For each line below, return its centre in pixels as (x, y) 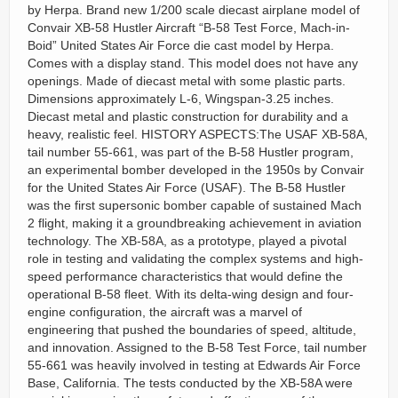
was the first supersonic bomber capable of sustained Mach (195, 205)
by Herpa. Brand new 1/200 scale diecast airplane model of (194, 10)
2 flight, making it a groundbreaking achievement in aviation (195, 223)
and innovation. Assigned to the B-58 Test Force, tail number (197, 347)
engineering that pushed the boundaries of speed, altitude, (192, 330)
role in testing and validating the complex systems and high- (195, 259)
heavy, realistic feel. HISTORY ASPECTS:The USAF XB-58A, (198, 134)
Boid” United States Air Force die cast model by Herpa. (181, 45)
